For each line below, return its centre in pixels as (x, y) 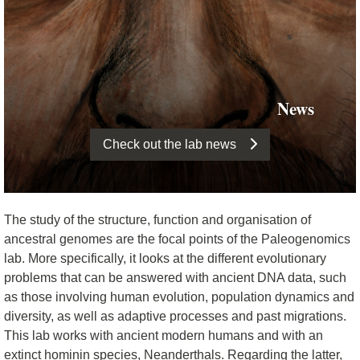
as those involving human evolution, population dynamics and (179, 297)
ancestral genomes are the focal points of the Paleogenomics (177, 239)
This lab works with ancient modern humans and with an (164, 335)
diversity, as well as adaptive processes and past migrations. (175, 316)
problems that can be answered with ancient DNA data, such (175, 277)
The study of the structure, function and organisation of (157, 219)
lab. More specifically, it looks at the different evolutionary (165, 258)
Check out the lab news (170, 144)
